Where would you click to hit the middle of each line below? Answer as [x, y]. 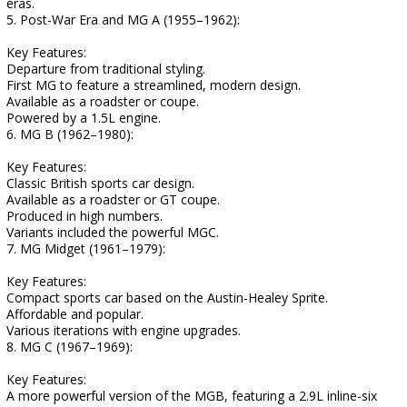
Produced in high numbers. [84, 216]
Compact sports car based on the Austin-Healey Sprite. [167, 298]
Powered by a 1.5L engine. [84, 118]
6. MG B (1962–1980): [70, 134]
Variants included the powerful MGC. [113, 232]
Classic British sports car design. [100, 183]
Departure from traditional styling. [106, 69]
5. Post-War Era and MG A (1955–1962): [123, 20]
